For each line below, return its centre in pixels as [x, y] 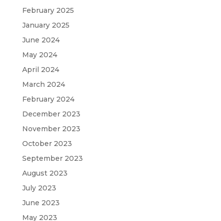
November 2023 [51, 129]
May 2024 [39, 55]
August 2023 [45, 173]
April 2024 [40, 69]
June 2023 [41, 203]
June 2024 [41, 40]
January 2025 [46, 25]
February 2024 [48, 99]
